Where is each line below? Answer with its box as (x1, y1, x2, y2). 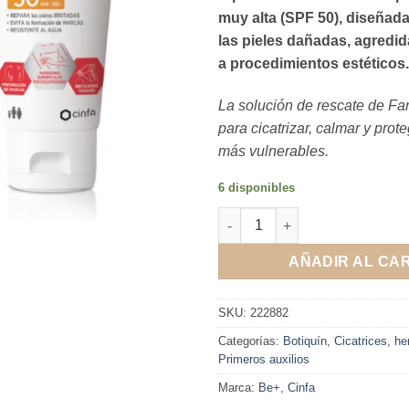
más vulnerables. (218, 142, 329, 159)
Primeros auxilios (218, 352, 309, 367)
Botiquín (283, 334, 327, 349)
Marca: (218, 381, 258, 395)
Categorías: (218, 334, 283, 349)
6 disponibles (218, 181, 295, 195)
